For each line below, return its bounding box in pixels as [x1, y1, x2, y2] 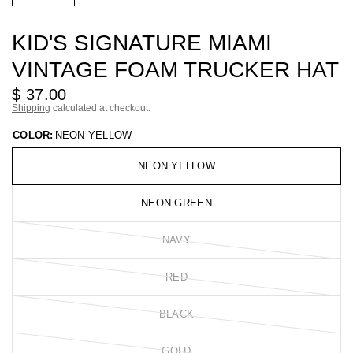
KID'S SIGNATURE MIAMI [12, 31, 272, 55]
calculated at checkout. [50, 102, 150, 113]
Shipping [12, 102, 50, 113]
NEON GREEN [141, 197, 212, 209]
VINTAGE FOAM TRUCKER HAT [12, 58, 339, 82]
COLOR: [13, 129, 54, 141]
